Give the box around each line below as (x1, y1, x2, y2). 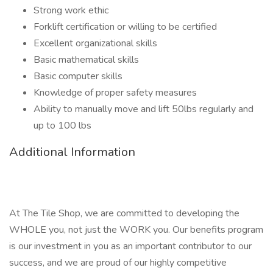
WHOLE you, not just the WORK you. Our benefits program (9, 223, 263, 236)
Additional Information (9, 144, 135, 160)
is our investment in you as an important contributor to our (9, 239, 252, 253)
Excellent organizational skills (34, 37, 157, 50)
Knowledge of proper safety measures (34, 86, 197, 99)
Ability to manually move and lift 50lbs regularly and (34, 102, 253, 116)
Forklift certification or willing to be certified (34, 20, 217, 34)
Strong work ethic (34, 4, 108, 17)
